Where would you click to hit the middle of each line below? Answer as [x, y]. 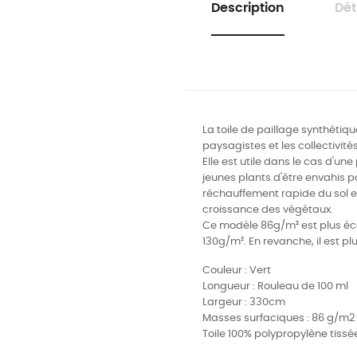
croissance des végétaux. [268, 210]
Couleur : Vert [237, 271]
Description [248, 8]
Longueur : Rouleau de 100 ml [275, 287]
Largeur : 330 [235, 303]
